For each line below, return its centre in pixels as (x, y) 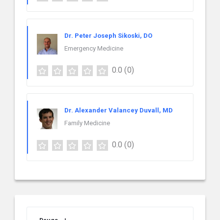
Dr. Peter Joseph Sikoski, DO (108, 36)
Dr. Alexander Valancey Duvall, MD (119, 110)
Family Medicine (87, 123)
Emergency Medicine (94, 49)
